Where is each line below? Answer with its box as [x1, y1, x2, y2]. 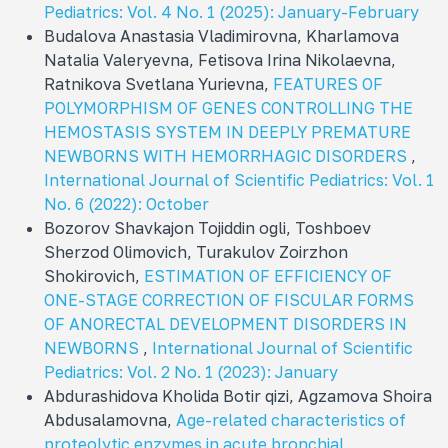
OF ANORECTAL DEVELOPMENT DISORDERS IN [44, 313, 407, 334]
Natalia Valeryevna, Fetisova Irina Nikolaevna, [44, 49, 396, 70]
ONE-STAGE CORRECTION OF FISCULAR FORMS [44, 289, 414, 310]
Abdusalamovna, [44, 409, 176, 430]
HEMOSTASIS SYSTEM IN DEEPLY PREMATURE [44, 121, 411, 142]
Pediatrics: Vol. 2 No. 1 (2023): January [44, 361, 338, 382]
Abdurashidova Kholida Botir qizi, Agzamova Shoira [44, 385, 432, 406]
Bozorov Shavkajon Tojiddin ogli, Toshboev [44, 217, 371, 238]
